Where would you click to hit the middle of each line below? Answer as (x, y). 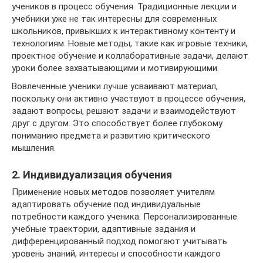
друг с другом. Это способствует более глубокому (117, 123)
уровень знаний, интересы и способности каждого (116, 253)
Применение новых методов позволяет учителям (113, 192)
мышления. (34, 148)
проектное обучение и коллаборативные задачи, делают (130, 55)
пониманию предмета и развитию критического (111, 135)
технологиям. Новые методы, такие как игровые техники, (130, 43)
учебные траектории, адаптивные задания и (104, 229)
